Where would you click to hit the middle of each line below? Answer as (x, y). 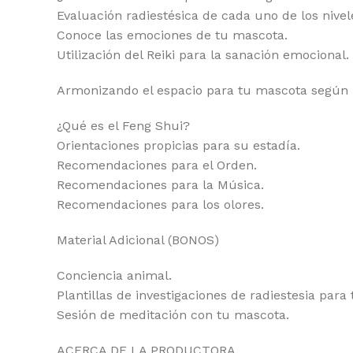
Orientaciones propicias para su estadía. (178, 145)
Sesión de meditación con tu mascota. (173, 315)
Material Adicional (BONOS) (138, 240)
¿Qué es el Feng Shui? (123, 126)
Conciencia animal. (114, 275)
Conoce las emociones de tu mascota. (172, 35)
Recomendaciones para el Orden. (157, 165)
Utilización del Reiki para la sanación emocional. (203, 55)
